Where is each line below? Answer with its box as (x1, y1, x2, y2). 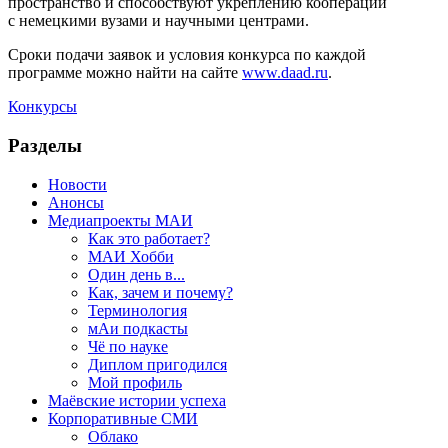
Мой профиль (88, 373, 182, 391)
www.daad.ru (242, 64, 328, 82)
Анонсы (48, 193, 104, 211)
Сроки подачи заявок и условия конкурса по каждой (8, 46, 366, 64)
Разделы (8, 134, 82, 156)
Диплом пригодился (88, 355, 227, 373)
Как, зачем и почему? (88, 283, 233, 301)
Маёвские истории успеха (48, 391, 226, 409)
